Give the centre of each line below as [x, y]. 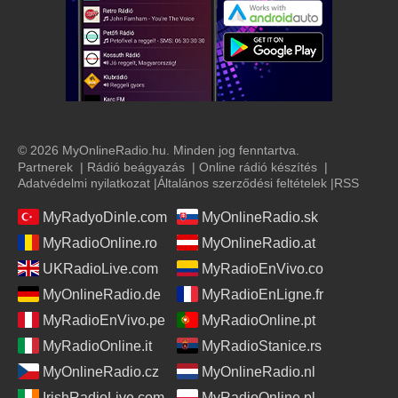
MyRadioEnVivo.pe [104, 321]
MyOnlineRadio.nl [259, 372]
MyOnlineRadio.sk [260, 218]
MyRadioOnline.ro [100, 243]
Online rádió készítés [258, 167]
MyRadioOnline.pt [259, 321]
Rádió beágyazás [136, 167]
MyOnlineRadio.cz [101, 372]
